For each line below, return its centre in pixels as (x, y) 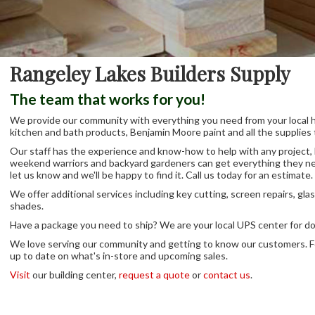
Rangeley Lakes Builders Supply (150, 74)
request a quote (154, 275)
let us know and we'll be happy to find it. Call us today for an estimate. (161, 175)
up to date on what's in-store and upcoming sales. (119, 256)
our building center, (75, 275)
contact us (227, 275)
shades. (27, 206)
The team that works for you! (108, 99)
